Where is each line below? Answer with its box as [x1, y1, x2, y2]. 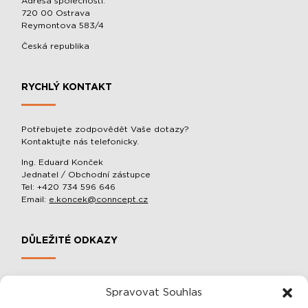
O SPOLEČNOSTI [21, 298, 93, 306]
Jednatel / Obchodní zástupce [21, 170, 151, 179]
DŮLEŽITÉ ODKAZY [21, 236, 118, 245]
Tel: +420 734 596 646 [21, 183, 116, 191]
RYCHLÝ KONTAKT [21, 82, 113, 92]
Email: [21, 195, 49, 203]
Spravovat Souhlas [106, 287, 202, 298]
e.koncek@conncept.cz [49, 195, 148, 203]
